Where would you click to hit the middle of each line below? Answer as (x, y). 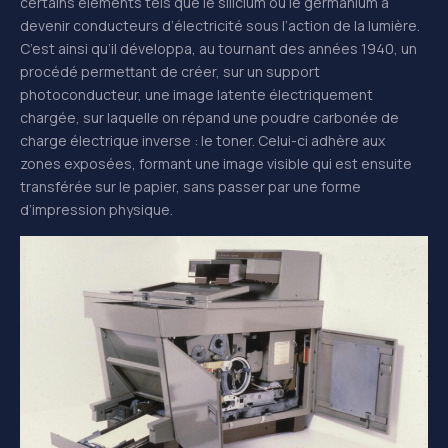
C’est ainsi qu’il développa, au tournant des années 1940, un (218, 49)
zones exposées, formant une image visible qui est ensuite (216, 164)
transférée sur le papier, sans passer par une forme (190, 187)
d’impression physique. (96, 210)
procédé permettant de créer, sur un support (170, 72)
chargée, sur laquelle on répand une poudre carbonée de (209, 118)
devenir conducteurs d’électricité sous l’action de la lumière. (220, 26)
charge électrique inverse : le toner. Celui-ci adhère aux (202, 141)
